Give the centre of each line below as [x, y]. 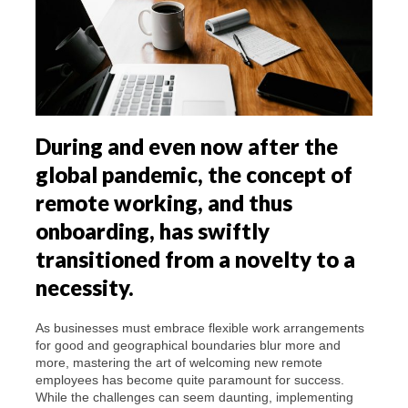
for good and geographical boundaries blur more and [188, 346]
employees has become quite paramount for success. [190, 380]
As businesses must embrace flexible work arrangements [200, 328]
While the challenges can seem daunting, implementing [194, 398]
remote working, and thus [164, 203]
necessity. [85, 288]
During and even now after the [187, 147]
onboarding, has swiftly [153, 231]
